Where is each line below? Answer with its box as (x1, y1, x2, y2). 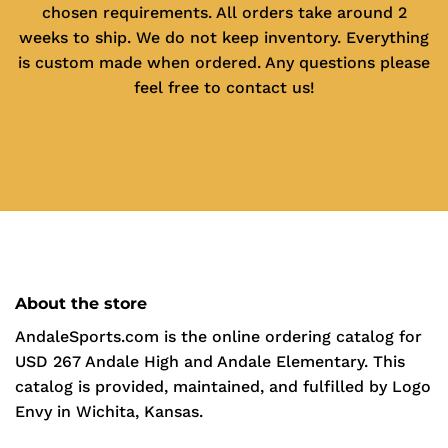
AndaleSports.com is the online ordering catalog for (15, 327, 422, 347)
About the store (15, 294, 147, 314)
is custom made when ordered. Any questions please (18, 52, 430, 72)
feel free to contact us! (133, 77, 315, 97)
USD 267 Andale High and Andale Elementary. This (15, 352, 405, 372)
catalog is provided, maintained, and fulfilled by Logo (15, 377, 431, 397)
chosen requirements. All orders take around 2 (41, 2, 407, 22)
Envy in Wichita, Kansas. (15, 402, 203, 422)
